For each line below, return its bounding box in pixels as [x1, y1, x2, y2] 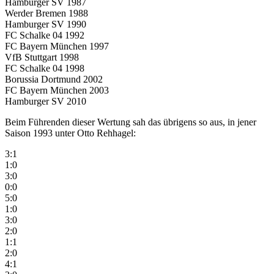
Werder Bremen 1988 [5, 7, 88, 18]
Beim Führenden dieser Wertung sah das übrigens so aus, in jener [5, 116, 256, 127]
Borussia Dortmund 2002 [5, 73, 103, 84]
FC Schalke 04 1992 [5, 29, 84, 40]
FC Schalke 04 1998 [5, 62, 84, 73]
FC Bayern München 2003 [5, 84, 109, 95]
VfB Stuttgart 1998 [5, 51, 79, 62]
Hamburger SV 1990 [5, 18, 86, 29]
